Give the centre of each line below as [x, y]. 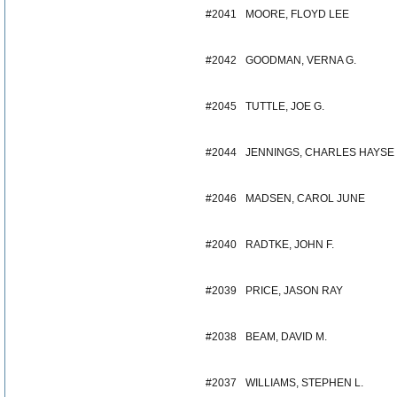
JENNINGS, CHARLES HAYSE [320, 152]
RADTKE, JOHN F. [290, 245]
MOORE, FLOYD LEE [297, 14]
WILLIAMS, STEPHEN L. [304, 383]
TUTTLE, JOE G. [285, 106]
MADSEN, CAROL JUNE [305, 198]
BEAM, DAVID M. [286, 337]
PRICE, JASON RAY [294, 291]
